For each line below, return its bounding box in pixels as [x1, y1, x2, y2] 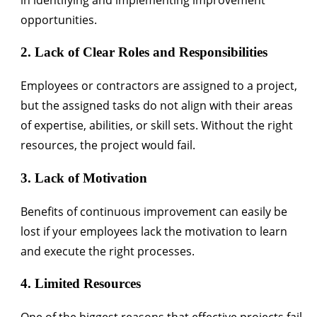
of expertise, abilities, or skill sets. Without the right [21, 117, 293, 134]
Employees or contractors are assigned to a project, [21, 78, 297, 94]
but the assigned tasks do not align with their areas [21, 98, 293, 114]
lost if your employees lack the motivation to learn [21, 223, 287, 239]
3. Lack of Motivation [21, 170, 147, 185]
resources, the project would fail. [21, 137, 195, 154]
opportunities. [21, 11, 97, 28]
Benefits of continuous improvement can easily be [21, 203, 287, 219]
